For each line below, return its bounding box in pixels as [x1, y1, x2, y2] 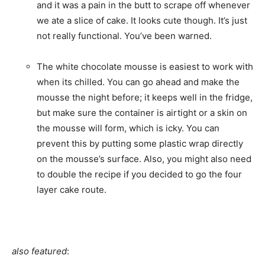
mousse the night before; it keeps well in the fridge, [37, 92, 253, 104]
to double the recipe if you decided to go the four [37, 169, 242, 180]
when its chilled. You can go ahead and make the [37, 76, 240, 88]
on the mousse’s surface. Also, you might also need [37, 153, 251, 165]
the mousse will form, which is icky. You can [37, 122, 219, 134]
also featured [12, 245, 67, 257]
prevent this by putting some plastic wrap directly [37, 138, 243, 150]
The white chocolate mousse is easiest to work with [37, 61, 253, 73]
